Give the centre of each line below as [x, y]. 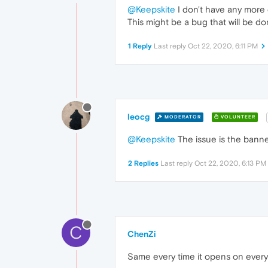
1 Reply [140, 46]
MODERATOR [182, 117]
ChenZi [142, 234]
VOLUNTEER [237, 117]
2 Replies [143, 163]
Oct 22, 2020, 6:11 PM [223, 46]
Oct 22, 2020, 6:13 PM [230, 163]
